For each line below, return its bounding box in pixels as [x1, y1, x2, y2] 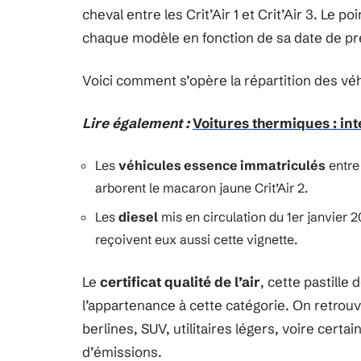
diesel [118, 209, 158, 225]
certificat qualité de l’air [100, 273, 260, 290]
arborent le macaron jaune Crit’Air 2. [95, 180, 308, 196]
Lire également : [82, 114, 189, 131]
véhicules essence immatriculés [118, 157, 326, 173]
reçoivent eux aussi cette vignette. [95, 231, 297, 247]
